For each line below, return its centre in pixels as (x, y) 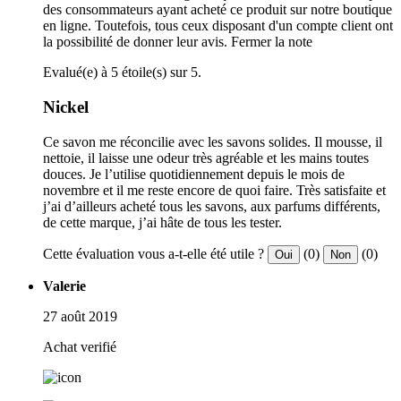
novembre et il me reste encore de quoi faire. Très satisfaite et (214, 190)
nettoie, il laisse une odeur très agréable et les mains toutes (206, 158)
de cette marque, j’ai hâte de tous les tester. (162, 222)
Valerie (64, 286)
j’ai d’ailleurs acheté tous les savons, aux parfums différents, (212, 206)
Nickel (66, 107)
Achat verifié (80, 346)
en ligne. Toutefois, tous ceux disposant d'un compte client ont (218, 26)
